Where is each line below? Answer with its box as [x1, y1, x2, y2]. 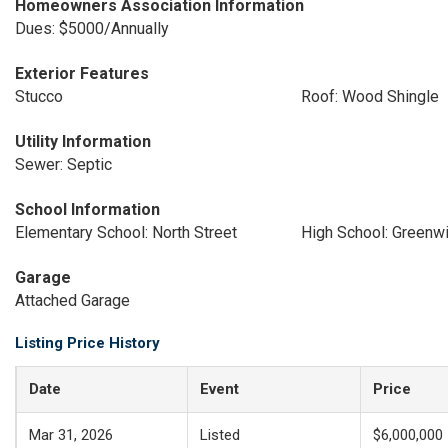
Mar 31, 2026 [29, 426, 113, 444]
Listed [200, 426, 240, 444]
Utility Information [15, 132, 151, 151]
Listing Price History [15, 334, 160, 352]
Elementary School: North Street [15, 223, 237, 242]
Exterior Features [15, 64, 149, 83]
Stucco [15, 87, 63, 106]
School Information [15, 200, 160, 219]
